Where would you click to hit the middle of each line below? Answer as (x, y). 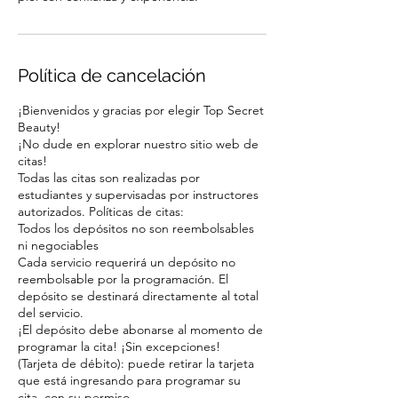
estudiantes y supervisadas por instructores (138, 195)
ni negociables (58, 245)
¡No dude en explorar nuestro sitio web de (138, 144)
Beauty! (39, 127)
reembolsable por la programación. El (123, 279)
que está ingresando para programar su (129, 380)
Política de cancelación (112, 76)
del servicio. (51, 313)
